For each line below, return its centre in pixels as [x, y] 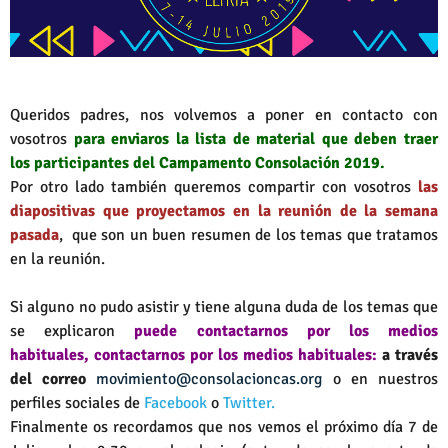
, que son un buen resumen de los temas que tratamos [248, 234]
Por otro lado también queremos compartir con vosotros [214, 186]
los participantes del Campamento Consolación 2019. [199, 162]
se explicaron [72, 330]
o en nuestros [380, 378]
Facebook [175, 402]
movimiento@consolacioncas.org [209, 378]
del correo [53, 378]
